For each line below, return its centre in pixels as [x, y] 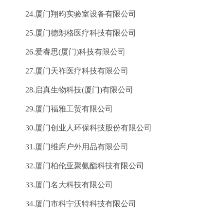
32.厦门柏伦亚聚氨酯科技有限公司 [77, 166]
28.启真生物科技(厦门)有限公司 [72, 90]
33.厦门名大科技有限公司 [61, 185]
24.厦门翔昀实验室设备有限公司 [73, 14]
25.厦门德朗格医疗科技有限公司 [73, 33]
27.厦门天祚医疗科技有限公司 [69, 71]
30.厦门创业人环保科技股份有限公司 [81, 128]
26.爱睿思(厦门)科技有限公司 [68, 52]
